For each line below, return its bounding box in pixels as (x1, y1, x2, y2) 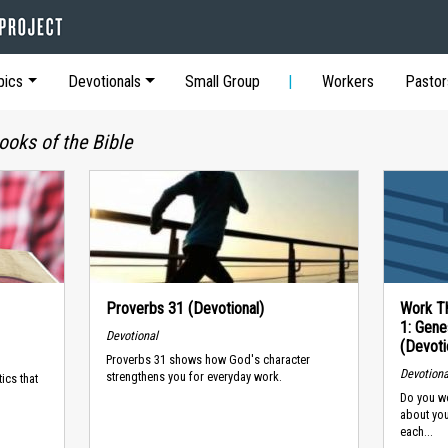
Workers (322, 72, 375, 91)
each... (400, 424, 434, 440)
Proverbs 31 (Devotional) (105, 299, 264, 318)
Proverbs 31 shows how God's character (105, 352, 310, 368)
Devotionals (67, 72, 141, 91)
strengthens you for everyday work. (105, 369, 282, 385)
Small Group (185, 72, 261, 91)
